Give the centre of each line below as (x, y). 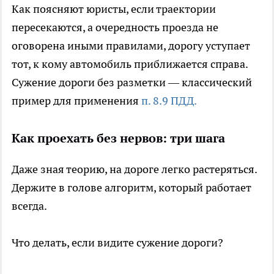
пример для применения (76, 100)
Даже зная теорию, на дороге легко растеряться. (134, 169)
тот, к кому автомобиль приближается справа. (130, 64)
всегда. (29, 206)
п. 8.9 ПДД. (169, 100)
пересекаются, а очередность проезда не (115, 27)
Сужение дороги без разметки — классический (132, 82)
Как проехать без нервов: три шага (118, 138)
